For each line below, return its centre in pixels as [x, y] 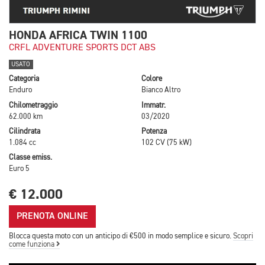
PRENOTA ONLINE [52, 217]
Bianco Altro [161, 91]
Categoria [24, 79]
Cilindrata [25, 131]
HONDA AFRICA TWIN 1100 [78, 35]
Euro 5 [19, 169]
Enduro [20, 91]
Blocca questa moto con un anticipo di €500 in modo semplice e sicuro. [121, 237]
